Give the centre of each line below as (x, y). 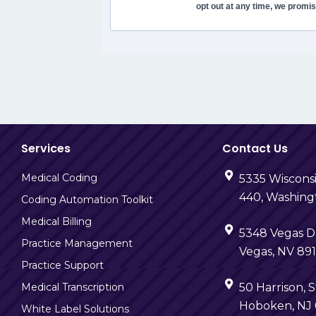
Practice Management (77, 243)
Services (46, 148)
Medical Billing (56, 221)
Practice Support (62, 265)
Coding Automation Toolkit (87, 200)
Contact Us (255, 148)
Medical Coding (59, 178)
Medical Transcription (73, 287)
